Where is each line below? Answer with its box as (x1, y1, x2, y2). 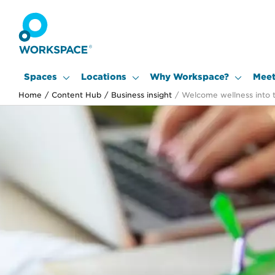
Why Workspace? (150, 72, 229, 82)
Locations (80, 72, 126, 82)
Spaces (24, 72, 57, 82)
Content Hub (52, 90, 101, 99)
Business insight (111, 90, 172, 99)
